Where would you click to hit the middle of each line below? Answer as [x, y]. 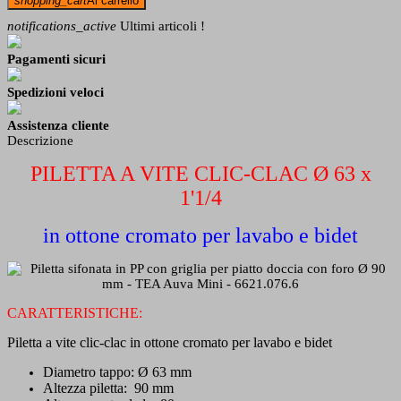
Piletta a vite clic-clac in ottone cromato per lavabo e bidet [170, 342]
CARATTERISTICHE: [75, 312]
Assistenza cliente [58, 125]
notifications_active [62, 26]
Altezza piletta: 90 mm [108, 388]
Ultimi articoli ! [161, 26]
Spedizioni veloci [55, 92]
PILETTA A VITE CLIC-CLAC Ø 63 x [200, 173]
